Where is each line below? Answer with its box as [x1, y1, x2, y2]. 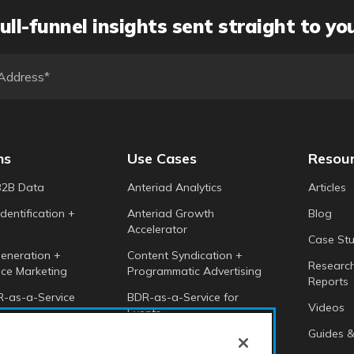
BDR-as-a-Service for [127, 289, 239, 304]
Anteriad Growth [127, 205, 214, 220]
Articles [308, 179, 347, 194]
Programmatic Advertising [127, 263, 262, 278]
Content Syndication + [127, 247, 243, 262]
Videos [308, 299, 345, 314]
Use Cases [127, 149, 197, 168]
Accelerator [127, 221, 187, 236]
